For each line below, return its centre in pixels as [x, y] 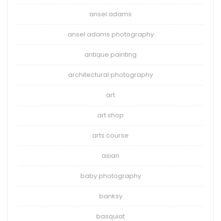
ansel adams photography [110, 35]
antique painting [110, 55]
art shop [110, 115]
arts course [110, 136]
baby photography [110, 176]
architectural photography [110, 75]
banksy [110, 196]
